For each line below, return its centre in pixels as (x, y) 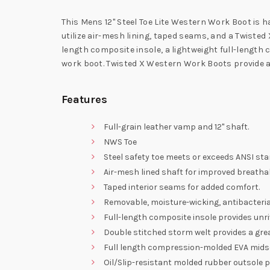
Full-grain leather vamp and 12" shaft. (176, 127)
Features (84, 100)
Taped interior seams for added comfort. (182, 187)
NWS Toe (120, 142)
